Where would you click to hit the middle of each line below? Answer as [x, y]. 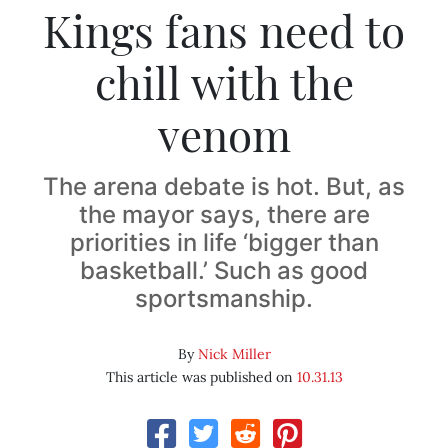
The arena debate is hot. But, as [224, 187]
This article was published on [201, 377]
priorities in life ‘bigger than [224, 243]
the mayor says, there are [224, 215]
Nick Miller [234, 354]
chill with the [224, 82]
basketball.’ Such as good [224, 271]
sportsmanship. [224, 299]
